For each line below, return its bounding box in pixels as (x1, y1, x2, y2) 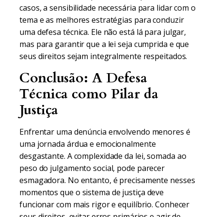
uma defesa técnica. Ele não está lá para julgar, (19, 27, 186, 37)
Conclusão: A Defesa (19, 69, 148, 87)
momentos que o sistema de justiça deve (19, 187, 164, 198)
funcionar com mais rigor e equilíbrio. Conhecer (19, 199, 190, 210)
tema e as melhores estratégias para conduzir (19, 15, 184, 25)
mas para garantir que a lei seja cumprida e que (19, 39, 189, 49)
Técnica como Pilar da (19, 85, 158, 103)
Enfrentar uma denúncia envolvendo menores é (19, 126, 190, 137)
